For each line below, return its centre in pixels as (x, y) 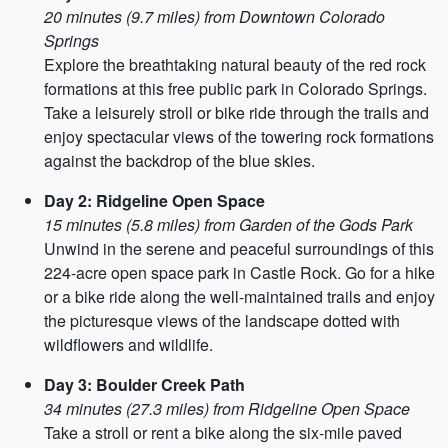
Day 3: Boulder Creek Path (144, 384)
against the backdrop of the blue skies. (179, 160)
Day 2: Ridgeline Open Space (154, 200)
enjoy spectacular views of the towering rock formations (239, 136)
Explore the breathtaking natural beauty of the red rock (235, 64)
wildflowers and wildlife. (128, 344)
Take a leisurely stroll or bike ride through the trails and (236, 112)
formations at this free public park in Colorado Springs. (235, 88)
